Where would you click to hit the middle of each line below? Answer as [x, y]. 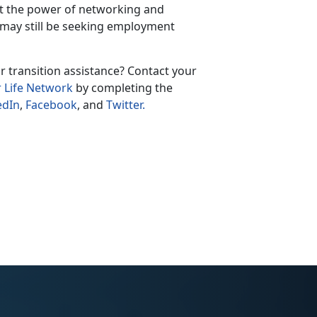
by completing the [123, 88]
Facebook [51, 105]
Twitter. [126, 105]
